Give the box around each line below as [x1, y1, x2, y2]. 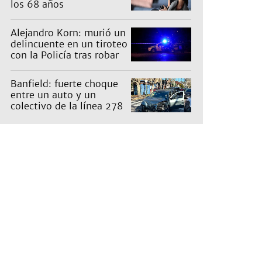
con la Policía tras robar [11, 49, 119, 61]
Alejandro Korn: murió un [11, 27, 126, 39]
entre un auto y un [11, 89, 96, 101]
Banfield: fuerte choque [11, 78, 118, 90]
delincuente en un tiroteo [11, 38, 127, 50]
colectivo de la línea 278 [11, 100, 123, 112]
